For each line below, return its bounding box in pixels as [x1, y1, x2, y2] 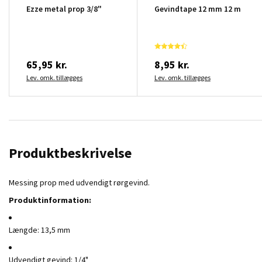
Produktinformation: [9, 194, 91, 205]
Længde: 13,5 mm [9, 224, 70, 235]
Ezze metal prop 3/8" [26, 3, 102, 14]
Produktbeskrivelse [9, 143, 132, 162]
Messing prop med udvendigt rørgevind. [9, 177, 150, 188]
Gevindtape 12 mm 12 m [154, 3, 241, 14]
